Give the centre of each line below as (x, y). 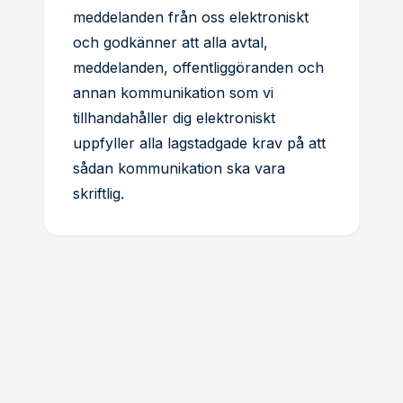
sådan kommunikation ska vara (179, 168)
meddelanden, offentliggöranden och (198, 67)
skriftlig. (99, 193)
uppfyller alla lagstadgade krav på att (199, 143)
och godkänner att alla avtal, (170, 42)
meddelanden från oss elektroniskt (191, 17)
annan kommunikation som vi (173, 93)
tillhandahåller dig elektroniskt (174, 118)
